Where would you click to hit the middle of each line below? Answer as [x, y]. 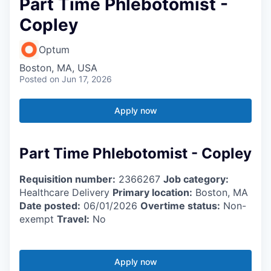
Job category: [196, 179]
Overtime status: [180, 205]
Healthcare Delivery [66, 192]
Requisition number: [67, 179]
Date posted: [50, 205]
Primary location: [152, 192]
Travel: [73, 219]
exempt [38, 219]
